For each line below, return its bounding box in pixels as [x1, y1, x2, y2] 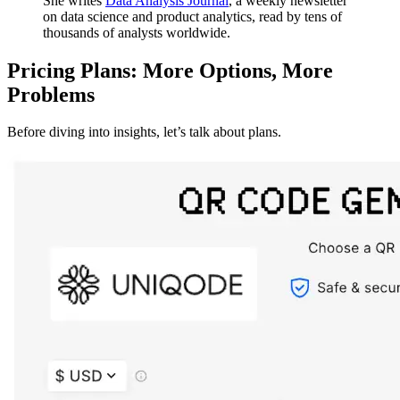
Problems [7, 82, 95, 106]
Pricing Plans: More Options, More [7, 58, 333, 82]
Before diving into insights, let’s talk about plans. [7, 124, 281, 140]
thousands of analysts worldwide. [43, 24, 230, 40]
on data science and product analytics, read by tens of [43, 8, 342, 24]
